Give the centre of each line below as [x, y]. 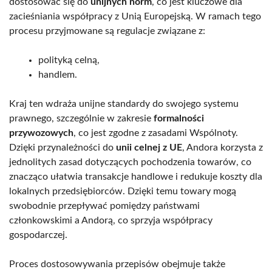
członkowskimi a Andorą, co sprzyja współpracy [111, 221]
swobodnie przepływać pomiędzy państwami [104, 206]
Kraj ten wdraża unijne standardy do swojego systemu [124, 104]
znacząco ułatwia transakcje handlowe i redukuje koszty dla [136, 177]
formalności [179, 119]
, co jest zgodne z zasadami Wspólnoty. [156, 133]
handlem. [58, 75]
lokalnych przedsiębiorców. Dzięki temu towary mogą [123, 192]
